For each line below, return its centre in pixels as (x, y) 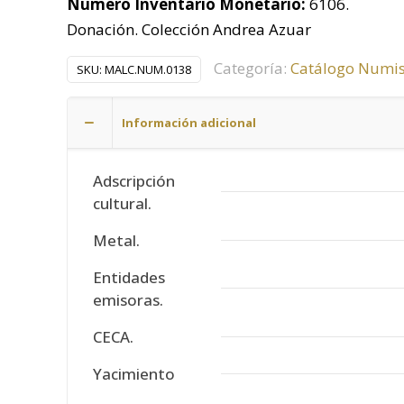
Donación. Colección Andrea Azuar (189, 29)
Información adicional (189, 123)
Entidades (129, 277)
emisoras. (128, 300)
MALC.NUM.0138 (148, 69)
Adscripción (134, 181)
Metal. (116, 240)
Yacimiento (134, 374)
